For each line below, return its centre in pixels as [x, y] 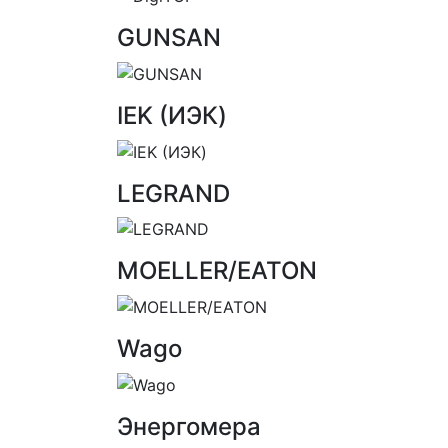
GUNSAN [169, 38]
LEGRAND [173, 193]
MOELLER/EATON [217, 271]
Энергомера [189, 426]
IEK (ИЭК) [172, 116]
